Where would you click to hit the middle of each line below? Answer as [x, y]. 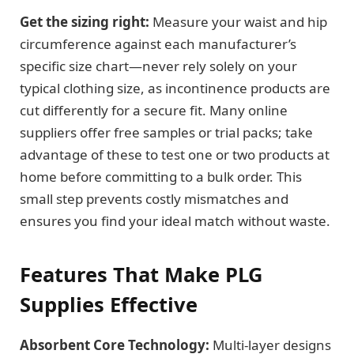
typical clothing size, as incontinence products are [175, 88]
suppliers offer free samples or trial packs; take [166, 132]
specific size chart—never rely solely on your [158, 66]
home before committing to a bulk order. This [161, 176]
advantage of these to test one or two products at [175, 154]
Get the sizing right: [85, 21]
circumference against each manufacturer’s [158, 43]
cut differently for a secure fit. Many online [154, 110]
